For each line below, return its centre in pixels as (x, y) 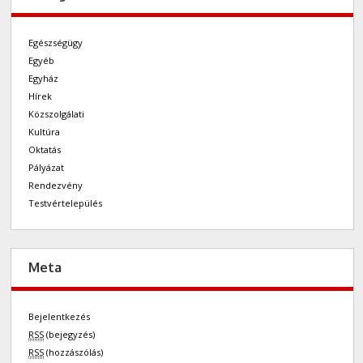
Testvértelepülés (66, 203)
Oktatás (45, 149)
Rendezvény (56, 185)
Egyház (44, 78)
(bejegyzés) (70, 335)
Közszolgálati (57, 113)
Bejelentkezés (60, 317)
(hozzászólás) (74, 352)
